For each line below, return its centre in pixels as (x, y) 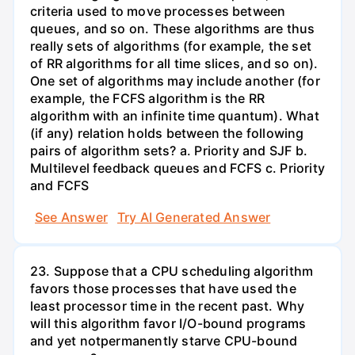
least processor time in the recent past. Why (168, 305)
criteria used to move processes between (158, 11)
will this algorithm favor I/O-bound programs (168, 323)
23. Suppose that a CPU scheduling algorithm (172, 271)
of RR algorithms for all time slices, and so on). (174, 64)
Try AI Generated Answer (194, 217)
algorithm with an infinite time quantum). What (175, 116)
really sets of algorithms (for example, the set (171, 46)
